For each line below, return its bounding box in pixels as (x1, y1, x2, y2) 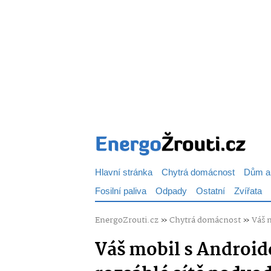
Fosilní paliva (95, 184, 146, 199)
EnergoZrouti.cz (95, 214, 158, 227)
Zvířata (234, 184, 262, 199)
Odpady (155, 184, 187, 199)
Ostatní (196, 184, 225, 199)
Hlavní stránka (95, 165, 152, 180)
